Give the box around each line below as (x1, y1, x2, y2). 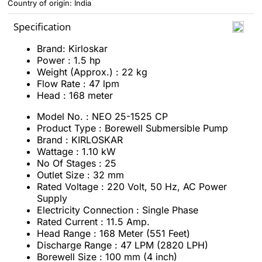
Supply (37, 192, 67, 204)
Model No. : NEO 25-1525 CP (37, 111, 168, 122)
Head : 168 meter (37, 89, 113, 101)
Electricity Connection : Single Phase (37, 204, 198, 216)
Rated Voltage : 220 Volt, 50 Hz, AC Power (37, 181, 227, 192)
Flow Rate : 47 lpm (37, 78, 119, 89)
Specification (13, 20, 71, 33)
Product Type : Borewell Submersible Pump (37, 122, 228, 134)
